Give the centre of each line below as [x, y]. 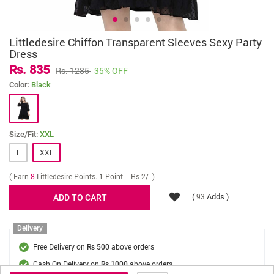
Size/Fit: [24, 134]
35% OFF [111, 71]
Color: [20, 85]
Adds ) [217, 197]
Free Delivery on [60, 246]
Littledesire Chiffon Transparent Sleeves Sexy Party [135, 42]
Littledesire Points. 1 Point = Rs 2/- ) [96, 176]
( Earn [20, 176]
